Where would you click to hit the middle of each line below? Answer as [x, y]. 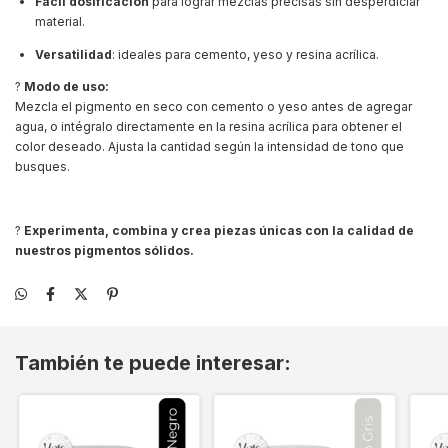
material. [60, 21]
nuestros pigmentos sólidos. [104, 250]
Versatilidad [73, 54]
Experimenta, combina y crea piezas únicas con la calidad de [219, 230]
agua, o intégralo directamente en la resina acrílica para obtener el [208, 126]
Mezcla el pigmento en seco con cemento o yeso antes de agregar [213, 106]
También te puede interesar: [153, 363]
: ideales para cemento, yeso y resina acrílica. [245, 54]
